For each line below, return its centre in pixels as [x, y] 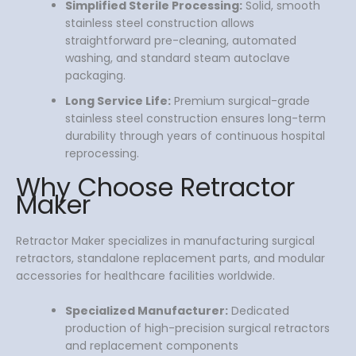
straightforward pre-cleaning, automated [181, 41]
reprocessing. [102, 154]
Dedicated [259, 311]
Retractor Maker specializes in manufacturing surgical [165, 240]
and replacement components [152, 346]
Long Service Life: [118, 101]
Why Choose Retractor [155, 188]
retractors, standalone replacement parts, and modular [170, 258]
